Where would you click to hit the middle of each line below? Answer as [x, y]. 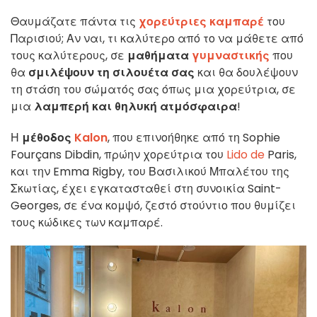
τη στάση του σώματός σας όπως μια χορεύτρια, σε [153, 90]
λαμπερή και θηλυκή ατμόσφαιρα [136, 107]
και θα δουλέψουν [246, 73]
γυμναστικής [231, 56]
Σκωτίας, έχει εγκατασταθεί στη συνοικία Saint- [146, 189]
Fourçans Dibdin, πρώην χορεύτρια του [119, 155]
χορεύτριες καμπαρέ [203, 22]
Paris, [282, 155]
